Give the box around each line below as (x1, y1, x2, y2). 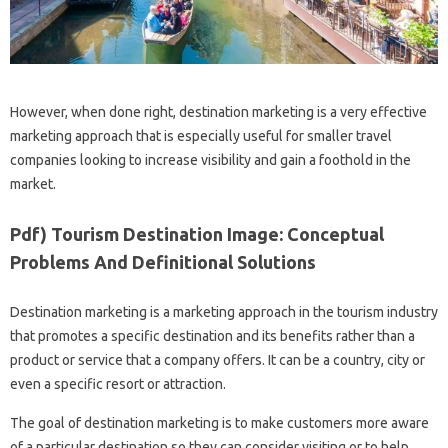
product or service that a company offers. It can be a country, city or (10, 351, 425, 368)
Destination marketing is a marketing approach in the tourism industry (10, 303, 438, 320)
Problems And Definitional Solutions (10, 251, 316, 272)
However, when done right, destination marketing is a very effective (10, 103, 427, 120)
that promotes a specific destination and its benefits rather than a (10, 327, 415, 344)
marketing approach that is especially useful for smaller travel (10, 127, 392, 144)
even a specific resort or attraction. (10, 375, 226, 392)
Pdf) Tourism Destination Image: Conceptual (10, 223, 384, 244)
